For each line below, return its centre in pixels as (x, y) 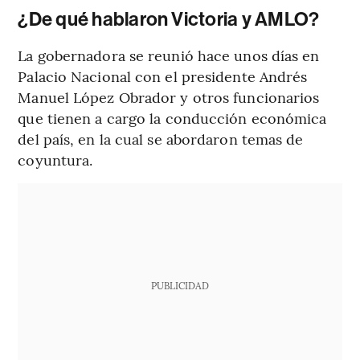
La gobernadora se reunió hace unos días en (169, 55)
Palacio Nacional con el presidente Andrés (163, 76)
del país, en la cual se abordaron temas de (161, 139)
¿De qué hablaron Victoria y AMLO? (169, 20)
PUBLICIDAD (180, 286)
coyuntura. (55, 160)
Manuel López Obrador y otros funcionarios (169, 97)
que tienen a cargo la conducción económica (172, 118)
